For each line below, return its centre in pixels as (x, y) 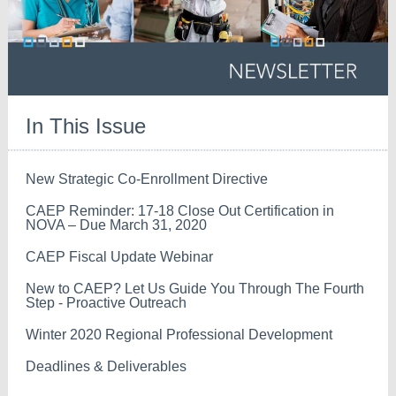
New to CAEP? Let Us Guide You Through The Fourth (195, 289)
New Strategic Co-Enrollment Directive (147, 179)
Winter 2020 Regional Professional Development (179, 335)
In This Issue (86, 126)
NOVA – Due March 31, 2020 (116, 225)
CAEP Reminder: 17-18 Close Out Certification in (180, 211)
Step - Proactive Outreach (106, 303)
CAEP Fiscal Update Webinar (119, 257)
